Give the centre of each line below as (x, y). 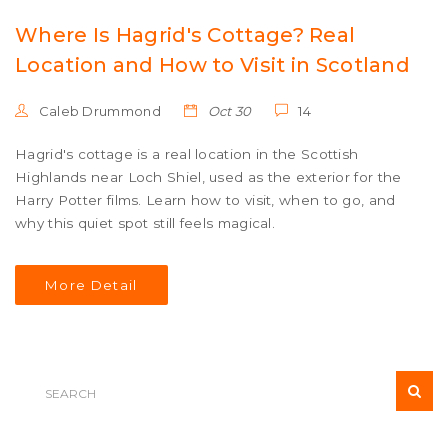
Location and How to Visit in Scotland (213, 65)
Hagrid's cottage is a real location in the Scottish (187, 154)
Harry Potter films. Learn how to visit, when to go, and (205, 200)
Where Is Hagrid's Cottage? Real (185, 35)
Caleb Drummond (98, 111)
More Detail (91, 285)
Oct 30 (228, 111)
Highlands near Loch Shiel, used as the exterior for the (208, 177)
